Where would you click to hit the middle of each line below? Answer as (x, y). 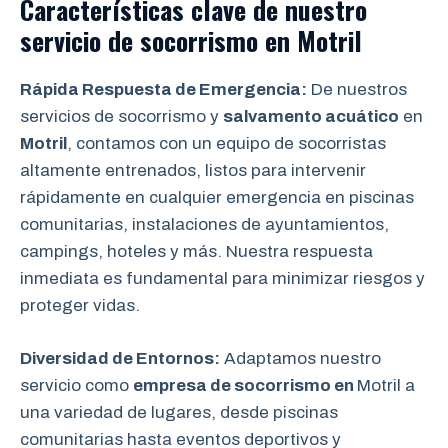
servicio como (76, 385)
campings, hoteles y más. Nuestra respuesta (196, 251)
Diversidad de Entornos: (120, 358)
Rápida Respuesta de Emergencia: (163, 89)
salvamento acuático (311, 116)
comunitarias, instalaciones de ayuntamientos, (204, 224)
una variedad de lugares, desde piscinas (179, 412)
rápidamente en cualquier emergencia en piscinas (217, 197)
